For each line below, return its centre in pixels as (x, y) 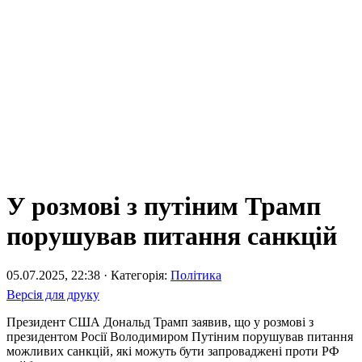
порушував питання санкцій (172, 236)
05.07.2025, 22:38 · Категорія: (88, 276)
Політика (196, 276)
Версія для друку (53, 295)
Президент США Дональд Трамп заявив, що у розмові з (160, 322)
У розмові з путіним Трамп (164, 206)
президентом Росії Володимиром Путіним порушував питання (180, 337)
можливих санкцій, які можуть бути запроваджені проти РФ (173, 351)
